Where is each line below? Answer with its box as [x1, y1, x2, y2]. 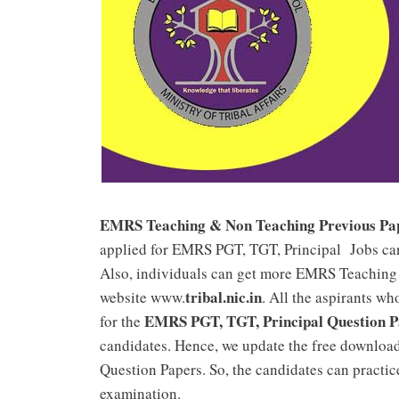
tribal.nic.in [185, 285, 262, 308]
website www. [100, 286, 185, 307]
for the [100, 310, 144, 331]
